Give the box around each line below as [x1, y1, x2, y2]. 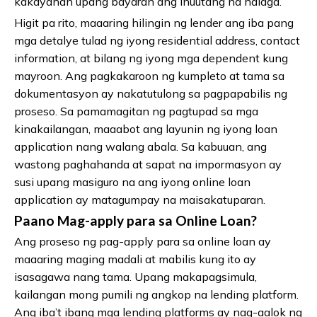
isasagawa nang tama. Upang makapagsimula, [14, 270, 257, 284]
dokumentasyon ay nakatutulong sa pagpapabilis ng [14, 86, 287, 101]
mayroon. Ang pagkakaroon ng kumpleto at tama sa [14, 69, 284, 83]
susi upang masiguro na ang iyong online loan [14, 175, 250, 190]
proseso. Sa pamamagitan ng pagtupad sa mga [14, 104, 258, 119]
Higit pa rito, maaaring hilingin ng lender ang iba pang [14, 16, 294, 30]
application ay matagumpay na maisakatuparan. [14, 192, 265, 207]
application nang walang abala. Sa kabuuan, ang [14, 139, 267, 154]
